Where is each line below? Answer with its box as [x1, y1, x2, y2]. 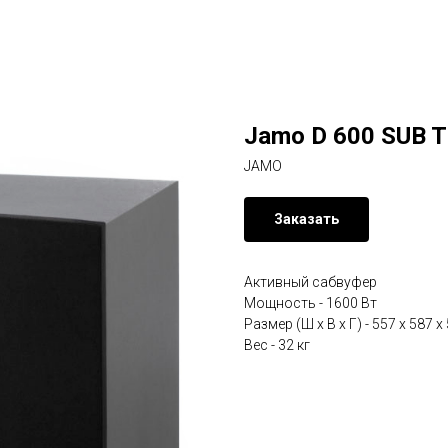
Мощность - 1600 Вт [244, 295, 377, 311]
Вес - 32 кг [244, 337, 310, 353]
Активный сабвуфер [244, 274, 377, 290]
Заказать [274, 211, 339, 227]
